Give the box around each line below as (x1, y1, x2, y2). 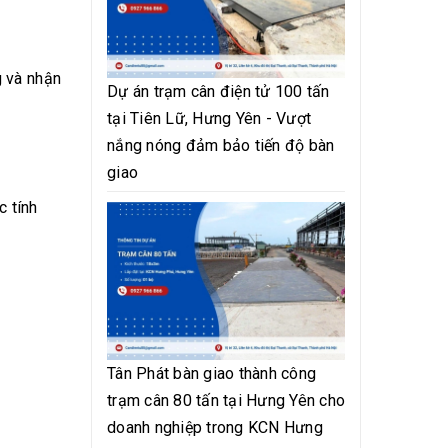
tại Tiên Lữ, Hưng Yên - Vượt (107, 108, 311, 128)
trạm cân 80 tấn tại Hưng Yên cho (107, 391, 345, 411)
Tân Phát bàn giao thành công (107, 364, 316, 384)
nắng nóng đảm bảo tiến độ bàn (107, 135, 335, 155)
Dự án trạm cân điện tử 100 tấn (107, 81, 330, 101)
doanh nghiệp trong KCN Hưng (107, 418, 323, 438)
